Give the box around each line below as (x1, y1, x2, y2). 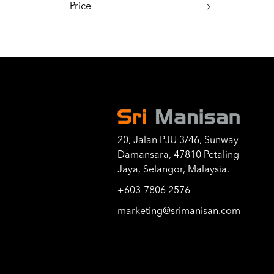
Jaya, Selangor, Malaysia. (117, 165, 229, 176)
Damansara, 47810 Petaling (117, 150, 239, 161)
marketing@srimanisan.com (117, 207, 240, 217)
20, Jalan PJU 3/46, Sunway (117, 136, 239, 146)
